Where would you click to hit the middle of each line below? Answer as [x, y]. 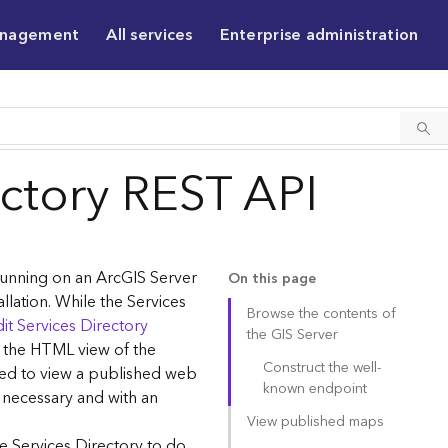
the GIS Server [292, 335]
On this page [271, 279]
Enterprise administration [319, 35]
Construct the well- [321, 368]
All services [149, 35]
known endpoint [314, 389]
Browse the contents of [321, 314]
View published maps [315, 422]
